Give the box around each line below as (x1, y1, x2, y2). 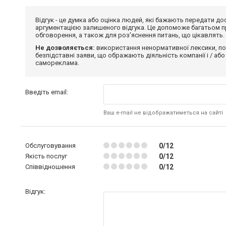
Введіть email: (25, 88, 68, 96)
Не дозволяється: (35, 43, 95, 51)
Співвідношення (25, 162, 75, 171)
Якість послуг (25, 152, 67, 160)
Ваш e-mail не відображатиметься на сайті (103, 109, 223, 116)
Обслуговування (25, 141, 76, 149)
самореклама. (35, 59, 79, 67)
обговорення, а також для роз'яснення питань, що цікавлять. (35, 31, 224, 39)
